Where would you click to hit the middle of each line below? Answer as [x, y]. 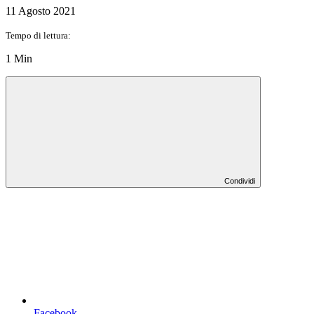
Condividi [240, 180]
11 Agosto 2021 [41, 11]
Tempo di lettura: [38, 35]
